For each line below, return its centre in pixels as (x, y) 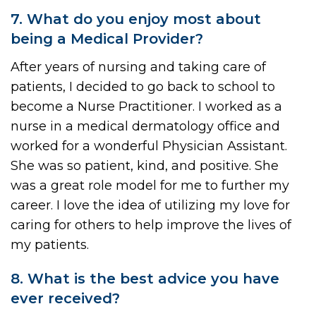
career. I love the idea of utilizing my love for (150, 205)
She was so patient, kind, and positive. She (145, 165)
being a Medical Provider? (107, 38)
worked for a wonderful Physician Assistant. (149, 146)
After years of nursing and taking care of (138, 67)
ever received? (65, 298)
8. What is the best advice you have (145, 278)
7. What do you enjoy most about (136, 19)
